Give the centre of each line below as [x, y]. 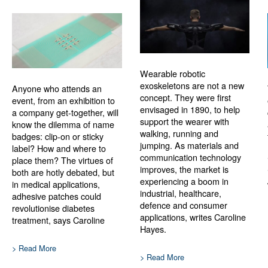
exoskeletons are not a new [192, 86]
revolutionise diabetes [53, 208]
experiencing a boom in [184, 181]
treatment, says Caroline [58, 220]
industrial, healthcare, [180, 193]
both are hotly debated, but [63, 172]
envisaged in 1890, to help [190, 109]
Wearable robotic [172, 74]
